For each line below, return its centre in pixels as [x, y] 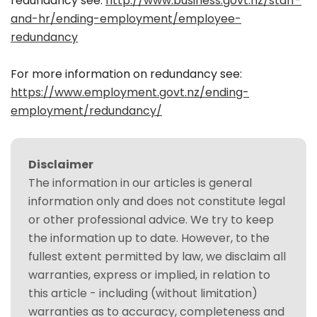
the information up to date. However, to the [149, 238]
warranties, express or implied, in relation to [149, 275]
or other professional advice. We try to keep [151, 220]
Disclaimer [61, 165]
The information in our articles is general [140, 183]
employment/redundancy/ [86, 111]
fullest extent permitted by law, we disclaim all [157, 257]
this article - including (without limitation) [143, 293]
